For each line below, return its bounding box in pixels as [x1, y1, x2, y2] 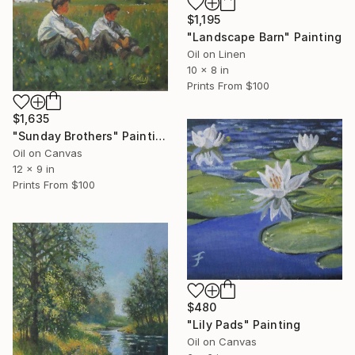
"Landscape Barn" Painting [187, 29, 342, 44]
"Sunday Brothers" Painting [155, 129, 166, 143]
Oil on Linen [187, 47, 246, 60]
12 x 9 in [13, 162, 55, 176]
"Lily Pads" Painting [187, 317, 301, 331]
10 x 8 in [187, 63, 229, 76]
